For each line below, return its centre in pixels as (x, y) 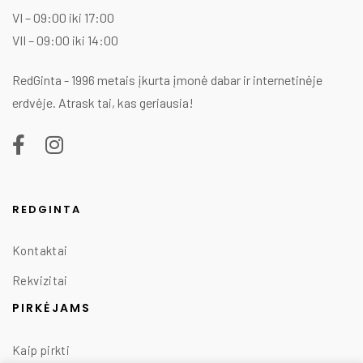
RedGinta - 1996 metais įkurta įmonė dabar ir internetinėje (167, 79)
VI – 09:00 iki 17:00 (63, 17)
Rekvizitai (40, 281)
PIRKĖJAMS (51, 308)
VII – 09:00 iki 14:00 (65, 40)
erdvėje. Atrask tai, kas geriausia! (103, 102)
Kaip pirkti (41, 350)
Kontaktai (40, 251)
